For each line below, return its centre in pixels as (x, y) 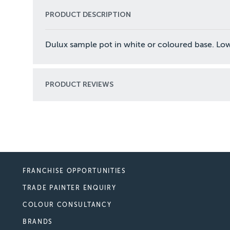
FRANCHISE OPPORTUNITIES (74, 171)
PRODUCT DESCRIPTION (88, 14)
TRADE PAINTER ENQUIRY (70, 188)
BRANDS (38, 222)
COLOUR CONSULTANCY (67, 205)
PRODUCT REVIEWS (79, 84)
